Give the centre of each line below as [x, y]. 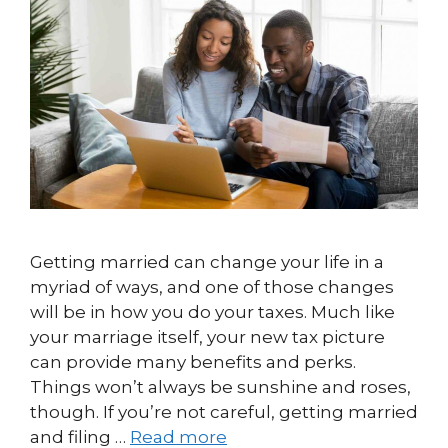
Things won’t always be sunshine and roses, [220, 387]
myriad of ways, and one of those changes [212, 287]
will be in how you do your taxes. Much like [212, 312]
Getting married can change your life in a [207, 262]
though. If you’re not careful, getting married [224, 412]
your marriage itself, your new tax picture [207, 337]
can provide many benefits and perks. [193, 362]
